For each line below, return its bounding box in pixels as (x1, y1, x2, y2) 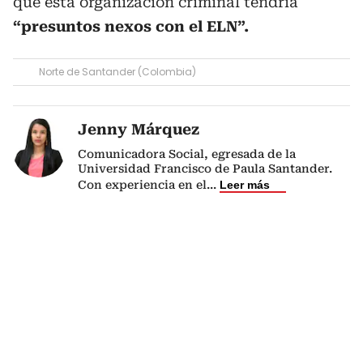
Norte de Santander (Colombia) (39, 65, 196, 79)
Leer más (220, 178, 270, 191)
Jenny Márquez (78, 121, 199, 138)
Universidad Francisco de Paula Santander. (78, 162, 332, 175)
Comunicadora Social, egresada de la (78, 147, 296, 160)
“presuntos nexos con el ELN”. (13, 18, 249, 35)
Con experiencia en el (78, 178, 207, 191)
